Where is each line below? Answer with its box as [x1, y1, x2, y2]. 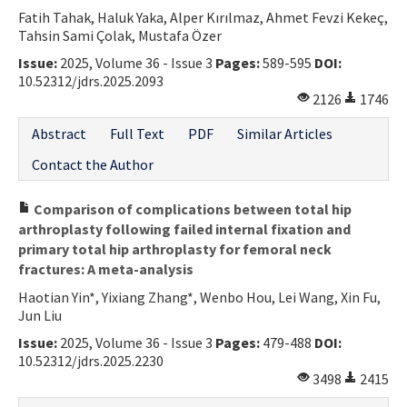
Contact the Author [32, 154, 154, 174]
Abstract [32, 124, 86, 143]
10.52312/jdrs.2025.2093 [18, 71, 164, 90]
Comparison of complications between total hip [31, 199, 352, 218]
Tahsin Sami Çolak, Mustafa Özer [18, 25, 222, 45]
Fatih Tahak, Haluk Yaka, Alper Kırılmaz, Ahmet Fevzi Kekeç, [18, 7, 388, 26]
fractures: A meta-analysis [18, 259, 194, 278]
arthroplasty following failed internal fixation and [18, 219, 351, 238]
